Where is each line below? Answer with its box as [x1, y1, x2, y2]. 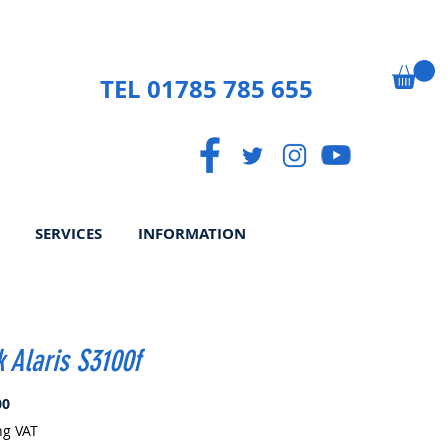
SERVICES [35, 222, 102, 244]
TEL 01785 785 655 [100, 72, 314, 106]
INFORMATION [138, 222, 246, 244]
